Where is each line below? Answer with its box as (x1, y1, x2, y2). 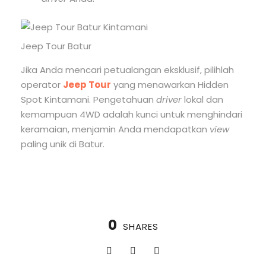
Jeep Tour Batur (21, 40, 91, 53)
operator (21, 78, 63, 91)
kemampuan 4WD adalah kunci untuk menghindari (21, 108, 242, 121)
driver (156, 93, 182, 106)
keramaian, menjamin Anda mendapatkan (21, 123, 210, 136)
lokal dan (182, 93, 223, 106)
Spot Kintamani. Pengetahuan (21, 93, 156, 106)
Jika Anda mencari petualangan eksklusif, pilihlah (21, 64, 234, 77)
